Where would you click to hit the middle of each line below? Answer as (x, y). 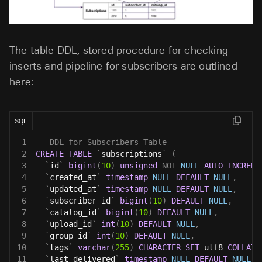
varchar (94, 247)
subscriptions (132, 154)
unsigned (139, 165)
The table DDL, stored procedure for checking (119, 50)
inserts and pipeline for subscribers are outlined (123, 66)
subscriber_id (80, 200)
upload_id (71, 224)
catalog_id (73, 212)
